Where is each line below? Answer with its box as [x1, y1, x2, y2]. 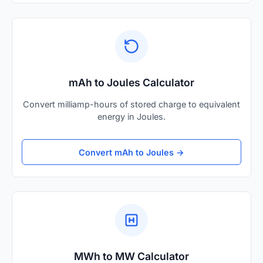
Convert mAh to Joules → [79, 147, 184, 157]
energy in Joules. [97, 112, 166, 122]
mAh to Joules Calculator [69, 76, 194, 89]
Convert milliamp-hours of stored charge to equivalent [23, 99, 240, 110]
